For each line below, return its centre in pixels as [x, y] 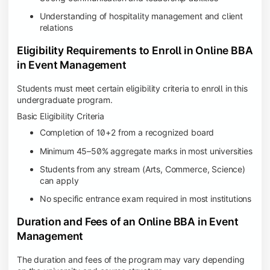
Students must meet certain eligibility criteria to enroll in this [132, 88]
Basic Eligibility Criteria [61, 116]
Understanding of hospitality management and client [141, 16]
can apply [59, 180]
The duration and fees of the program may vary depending [131, 259]
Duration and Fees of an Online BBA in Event [128, 221]
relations [56, 28]
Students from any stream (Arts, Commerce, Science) [142, 169]
